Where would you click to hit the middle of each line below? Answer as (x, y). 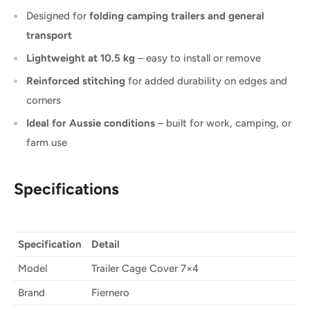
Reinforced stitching (76, 81)
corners (44, 101)
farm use (47, 143)
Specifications (66, 189)
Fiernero (110, 292)
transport (49, 36)
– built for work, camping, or (223, 124)
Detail (106, 244)
